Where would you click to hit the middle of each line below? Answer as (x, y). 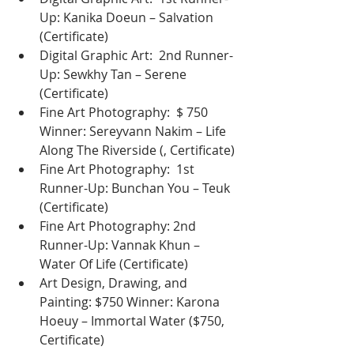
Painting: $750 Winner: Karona (131, 302)
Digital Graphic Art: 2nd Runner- (136, 56)
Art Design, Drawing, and (115, 283)
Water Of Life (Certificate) (114, 264)
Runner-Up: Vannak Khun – (121, 245)
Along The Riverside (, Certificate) (137, 151)
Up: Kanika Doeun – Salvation (128, 18)
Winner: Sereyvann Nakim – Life (134, 132)
